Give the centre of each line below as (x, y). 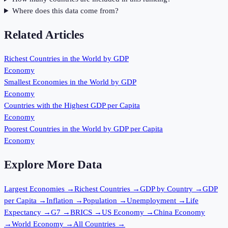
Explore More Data (53, 165)
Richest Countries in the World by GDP (66, 59)
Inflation (60, 200)
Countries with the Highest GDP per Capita (72, 106)
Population (100, 200)
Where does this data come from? (65, 11)
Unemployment (151, 200)
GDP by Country (166, 189)
